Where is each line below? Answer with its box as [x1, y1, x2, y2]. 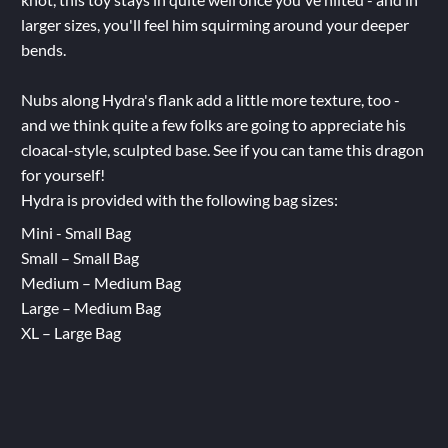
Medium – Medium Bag [20, 273, 181, 293]
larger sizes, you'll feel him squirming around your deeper [20, 15, 409, 35]
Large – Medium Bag [20, 298, 161, 318]
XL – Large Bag [20, 323, 121, 343]
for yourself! [20, 165, 105, 185]
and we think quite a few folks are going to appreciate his [20, 115, 406, 135]
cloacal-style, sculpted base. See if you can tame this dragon [20, 140, 424, 160]
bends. [20, 40, 66, 60]
